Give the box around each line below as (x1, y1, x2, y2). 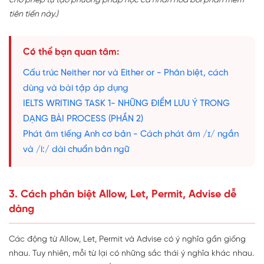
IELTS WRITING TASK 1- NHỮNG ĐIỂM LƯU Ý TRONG (23, 99, 230, 109)
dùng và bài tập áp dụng (23, 84, 128, 94)
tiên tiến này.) (9, 10, 58, 19)
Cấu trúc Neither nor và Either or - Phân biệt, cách (23, 68, 228, 78)
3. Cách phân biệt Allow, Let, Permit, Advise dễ (9, 189, 236, 201)
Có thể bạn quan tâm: (23, 47, 119, 58)
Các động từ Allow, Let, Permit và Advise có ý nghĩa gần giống (9, 235, 246, 245)
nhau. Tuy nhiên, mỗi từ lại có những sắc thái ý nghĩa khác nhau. (9, 249, 254, 259)
